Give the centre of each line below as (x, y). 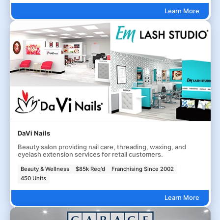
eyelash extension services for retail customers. (90, 154)
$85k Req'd (91, 169)
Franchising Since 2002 (143, 169)
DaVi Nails (34, 133)
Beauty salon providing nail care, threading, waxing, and (102, 147)
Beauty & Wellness (45, 169)
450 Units (34, 179)
